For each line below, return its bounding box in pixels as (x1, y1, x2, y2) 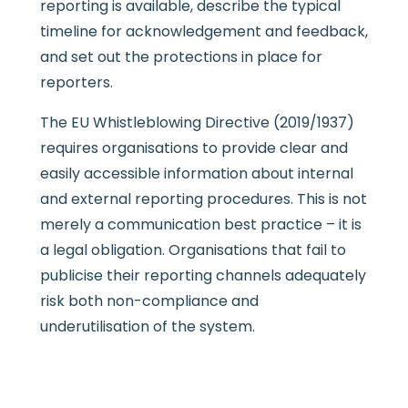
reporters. (39, 71, 113, 93)
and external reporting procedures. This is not (39, 188, 367, 209)
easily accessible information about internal (39, 162, 353, 184)
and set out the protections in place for (39, 46, 322, 67)
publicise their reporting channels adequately (39, 264, 366, 286)
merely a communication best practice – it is (39, 213, 362, 235)
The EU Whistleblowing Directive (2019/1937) (39, 111, 354, 133)
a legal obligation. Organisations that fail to (39, 239, 346, 260)
